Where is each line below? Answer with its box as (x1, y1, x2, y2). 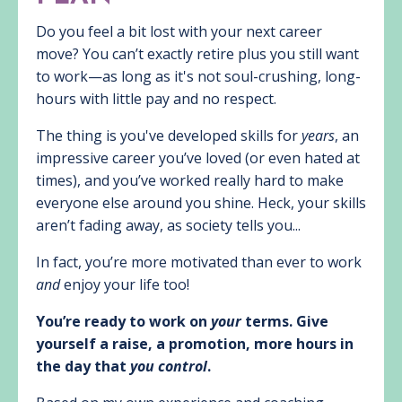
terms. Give (241, 310, 328, 331)
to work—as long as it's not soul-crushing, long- (36, 66, 361, 86)
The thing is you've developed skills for (36, 125, 301, 145)
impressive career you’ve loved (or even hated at (36, 147, 360, 168)
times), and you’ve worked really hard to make (36, 170, 344, 190)
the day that (36, 355, 130, 376)
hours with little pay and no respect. (36, 88, 276, 109)
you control (130, 355, 207, 376)
